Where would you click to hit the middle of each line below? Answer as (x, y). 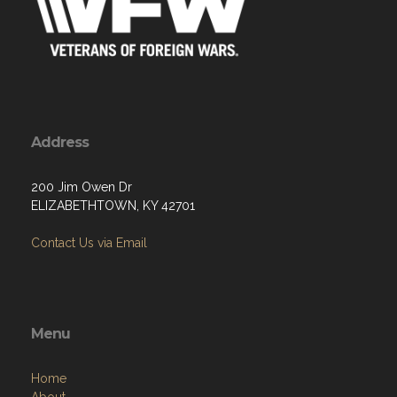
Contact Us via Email (89, 243)
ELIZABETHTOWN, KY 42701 (113, 206)
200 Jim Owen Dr (82, 187)
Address (60, 142)
